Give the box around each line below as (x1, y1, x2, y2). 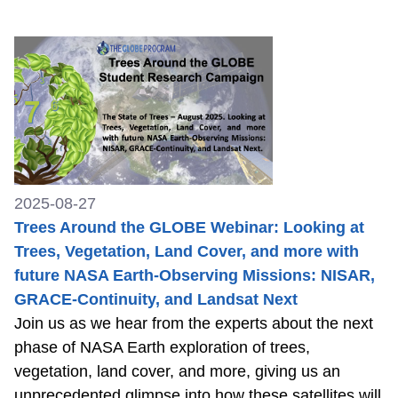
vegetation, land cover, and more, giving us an (14, 362, 340, 380)
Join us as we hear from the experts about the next (14, 314, 373, 332)
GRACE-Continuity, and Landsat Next (14, 290, 298, 308)
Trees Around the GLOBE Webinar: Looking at (14, 218, 364, 236)
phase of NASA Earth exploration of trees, (14, 338, 310, 356)
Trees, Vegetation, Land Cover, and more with (14, 242, 359, 260)
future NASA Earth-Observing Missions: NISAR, (14, 266, 375, 284)
